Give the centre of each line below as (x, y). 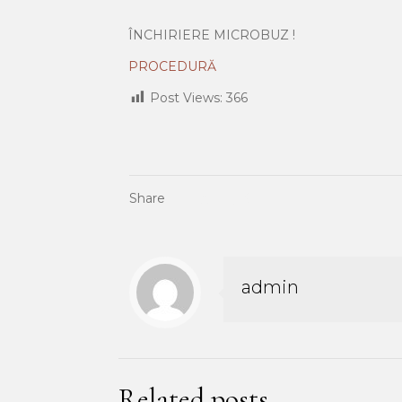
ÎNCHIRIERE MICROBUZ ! (211, 35)
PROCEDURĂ (172, 66)
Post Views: (186, 98)
